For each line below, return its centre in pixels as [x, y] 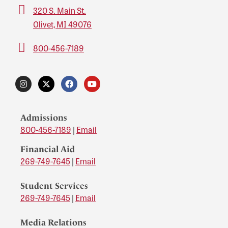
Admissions [44, 118]
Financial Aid [48, 149]
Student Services [54, 186]
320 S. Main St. [60, 11]
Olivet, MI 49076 [62, 24]
